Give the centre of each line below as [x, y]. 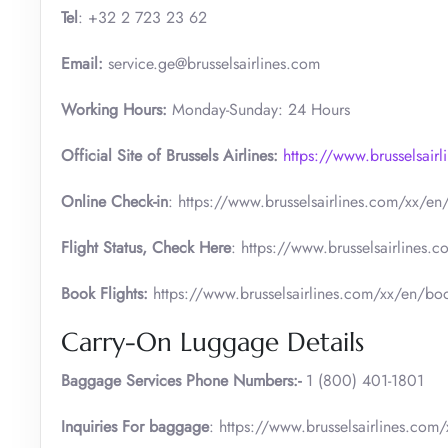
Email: [84, 63]
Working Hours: [116, 109]
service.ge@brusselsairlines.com [214, 63]
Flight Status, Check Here [146, 247]
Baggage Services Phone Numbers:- [181, 380]
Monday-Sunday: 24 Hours [261, 109]
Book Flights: [107, 293]
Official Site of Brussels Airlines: [172, 155]
